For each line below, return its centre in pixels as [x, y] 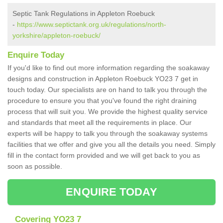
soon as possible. [36, 167]
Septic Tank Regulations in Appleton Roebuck [84, 14]
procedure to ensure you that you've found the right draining [102, 101]
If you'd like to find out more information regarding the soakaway [109, 68]
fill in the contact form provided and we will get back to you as [104, 156]
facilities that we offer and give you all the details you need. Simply [111, 145]
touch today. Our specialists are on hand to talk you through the [107, 90]
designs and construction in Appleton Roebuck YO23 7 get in [103, 79]
